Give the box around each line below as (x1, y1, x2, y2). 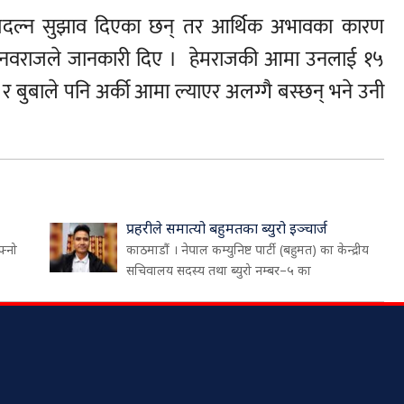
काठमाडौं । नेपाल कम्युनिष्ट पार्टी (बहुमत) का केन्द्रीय (126, 241, 370, 258)
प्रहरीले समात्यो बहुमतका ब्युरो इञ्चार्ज (126, 218, 328, 238)
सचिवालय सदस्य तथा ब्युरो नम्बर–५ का (126, 262, 312, 279)
